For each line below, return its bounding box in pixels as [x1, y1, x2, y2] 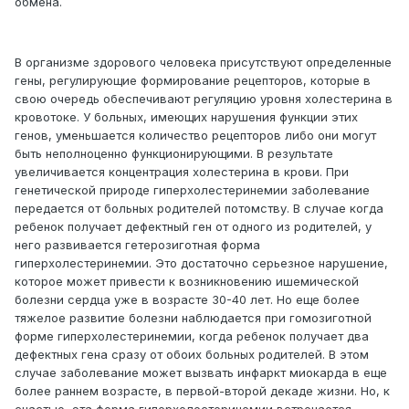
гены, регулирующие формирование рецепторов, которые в [15, 73, 371, 89]
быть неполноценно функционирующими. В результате [15, 146, 333, 162]
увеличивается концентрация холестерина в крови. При [15, 164, 349, 180]
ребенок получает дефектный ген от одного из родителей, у [15, 219, 372, 235]
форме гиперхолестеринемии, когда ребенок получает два [15, 329, 369, 344]
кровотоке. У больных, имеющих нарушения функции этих [15, 110, 358, 125]
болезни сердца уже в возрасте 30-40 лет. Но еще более [15, 292, 360, 308]
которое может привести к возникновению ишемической [15, 274, 359, 289]
